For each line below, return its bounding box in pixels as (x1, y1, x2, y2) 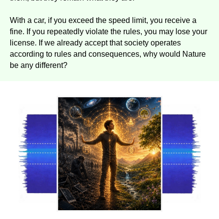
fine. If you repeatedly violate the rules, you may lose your (10, 27, 207, 36)
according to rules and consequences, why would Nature (10, 49, 206, 58)
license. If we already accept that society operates (10, 38, 181, 47)
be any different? (10, 61, 67, 69)
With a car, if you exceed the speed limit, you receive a (10, 16, 197, 24)
